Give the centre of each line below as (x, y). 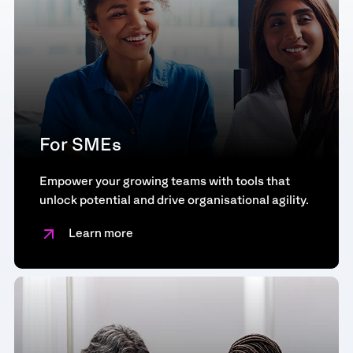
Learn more (100, 233)
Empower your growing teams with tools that (165, 181)
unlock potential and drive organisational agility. (174, 200)
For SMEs (80, 144)
